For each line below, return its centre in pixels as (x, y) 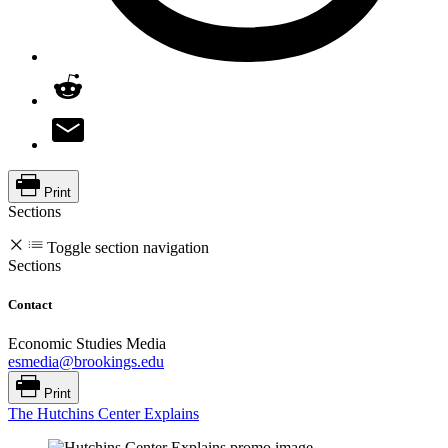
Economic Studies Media (87, 344)
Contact (30, 305)
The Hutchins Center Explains (103, 414)
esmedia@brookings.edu (86, 362)
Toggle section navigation (128, 247)
